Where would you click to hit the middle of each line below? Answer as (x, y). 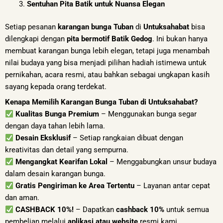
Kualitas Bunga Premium (57, 114)
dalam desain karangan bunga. (55, 174)
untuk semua (186, 210)
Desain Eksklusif (43, 138)
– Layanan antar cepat (172, 186)
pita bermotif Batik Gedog (110, 39)
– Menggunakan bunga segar (148, 114)
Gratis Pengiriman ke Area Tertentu (75, 186)
